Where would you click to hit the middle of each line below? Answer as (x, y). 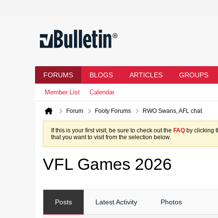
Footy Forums (113, 111)
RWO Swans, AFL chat (172, 111)
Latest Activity (116, 202)
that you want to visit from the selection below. (111, 137)
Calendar (102, 92)
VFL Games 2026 (107, 164)
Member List (62, 92)
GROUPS (194, 75)
